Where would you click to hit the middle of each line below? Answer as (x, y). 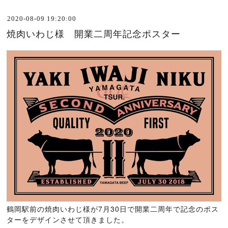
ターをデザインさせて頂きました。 (68, 220)
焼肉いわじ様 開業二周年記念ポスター (94, 34)
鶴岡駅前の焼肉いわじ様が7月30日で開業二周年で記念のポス (113, 209)
